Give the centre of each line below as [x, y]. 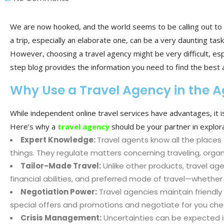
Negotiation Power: [59, 191]
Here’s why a [34, 126]
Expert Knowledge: [59, 139]
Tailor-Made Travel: [61, 165]
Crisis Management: [61, 217]
